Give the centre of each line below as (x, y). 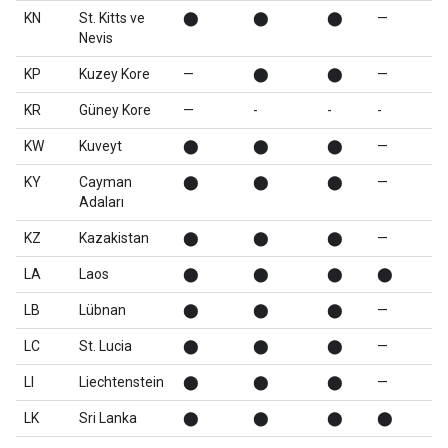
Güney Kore (115, 110)
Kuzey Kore (114, 74)
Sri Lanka (108, 418)
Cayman (105, 182)
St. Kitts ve (112, 18)
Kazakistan (114, 238)
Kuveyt (100, 146)
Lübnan (102, 310)
